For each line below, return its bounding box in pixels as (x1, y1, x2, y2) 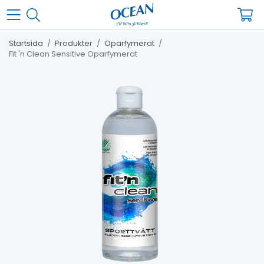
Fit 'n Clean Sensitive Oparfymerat (9, 48, 137, 60)
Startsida (9, 38, 43, 49)
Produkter (55, 38, 93, 49)
